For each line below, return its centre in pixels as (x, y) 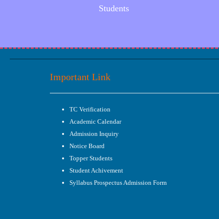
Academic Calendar (95, 121)
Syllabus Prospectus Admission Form (118, 183)
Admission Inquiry (94, 134)
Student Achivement (96, 170)
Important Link (80, 77)
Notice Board (87, 146)
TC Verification (90, 109)
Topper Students (91, 158)
